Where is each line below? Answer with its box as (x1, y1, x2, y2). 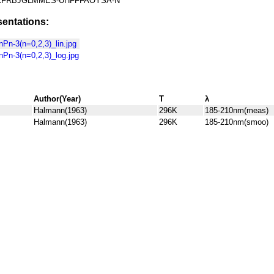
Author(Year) (34, 94, 81, 103)
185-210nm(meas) (205, 105, 268, 115)
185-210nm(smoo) (205, 117, 268, 127)
